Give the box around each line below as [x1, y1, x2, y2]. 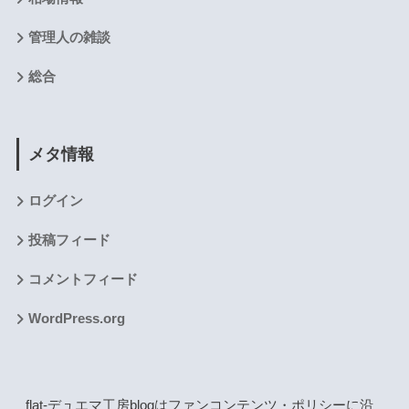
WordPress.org [27, 311, 125, 327]
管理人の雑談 [27, 29, 110, 45]
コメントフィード [27, 272, 138, 288]
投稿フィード [27, 233, 110, 248]
